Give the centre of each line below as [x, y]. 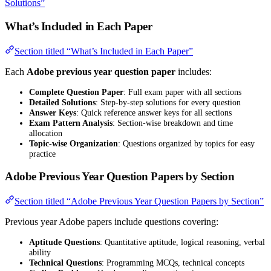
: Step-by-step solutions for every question [168, 102]
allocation [46, 133]
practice [42, 153]
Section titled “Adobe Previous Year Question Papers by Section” [139, 201]
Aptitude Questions [64, 242]
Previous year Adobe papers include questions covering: [112, 222]
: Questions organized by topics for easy [186, 143]
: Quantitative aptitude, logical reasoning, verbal [182, 242]
